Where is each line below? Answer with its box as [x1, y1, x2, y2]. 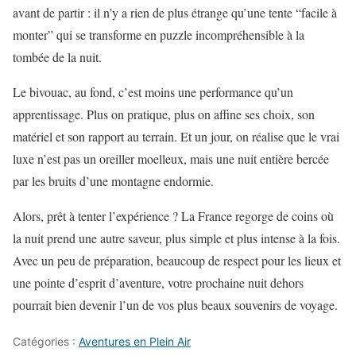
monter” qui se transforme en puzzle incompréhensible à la [13, 26, 304, 44]
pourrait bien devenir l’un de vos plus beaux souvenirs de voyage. [13, 296, 338, 314]
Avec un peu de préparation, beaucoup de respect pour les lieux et [13, 252, 341, 269]
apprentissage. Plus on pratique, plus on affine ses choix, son [13, 106, 315, 123]
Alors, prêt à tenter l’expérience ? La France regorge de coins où [13, 207, 334, 225]
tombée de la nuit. [13, 48, 102, 66]
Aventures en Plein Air [79, 335, 191, 349]
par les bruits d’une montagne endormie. [13, 172, 214, 190]
